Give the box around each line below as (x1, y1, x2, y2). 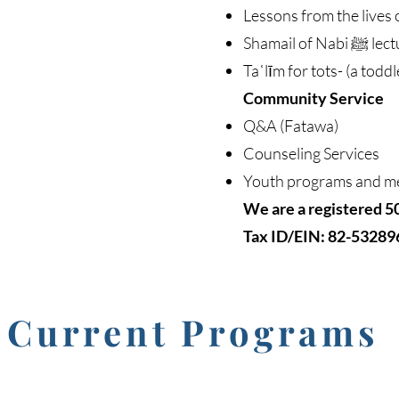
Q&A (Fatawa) (243, 116, 341, 135)
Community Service (243, 88, 384, 108)
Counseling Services (243, 143, 382, 163)
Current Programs (7, 308, 391, 355)
